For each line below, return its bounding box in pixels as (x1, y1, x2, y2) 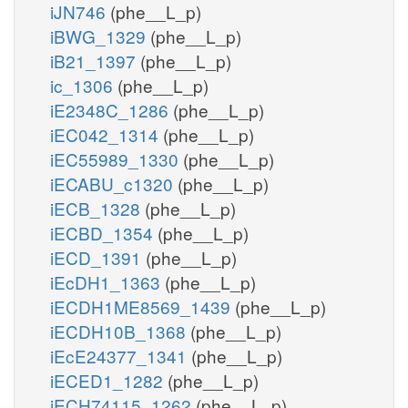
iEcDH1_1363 (50, 269, 165, 294)
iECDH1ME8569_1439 (50, 293, 235, 319)
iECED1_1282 (50, 367, 168, 393)
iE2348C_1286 (50, 97, 173, 122)
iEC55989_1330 (50, 146, 183, 171)
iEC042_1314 (50, 121, 163, 147)
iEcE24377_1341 (50, 342, 191, 368)
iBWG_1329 (50, 23, 150, 48)
